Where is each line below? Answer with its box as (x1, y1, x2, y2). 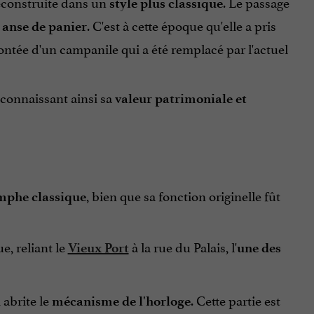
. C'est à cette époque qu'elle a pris (86, 15, 276, 35)
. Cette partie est (190, 289, 280, 310)
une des (236, 240, 281, 257)
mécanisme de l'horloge (51, 293, 191, 310)
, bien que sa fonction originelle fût (86, 185, 280, 205)
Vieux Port (67, 240, 129, 257)
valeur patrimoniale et (114, 90, 247, 107)
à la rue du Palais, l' (128, 236, 237, 257)
